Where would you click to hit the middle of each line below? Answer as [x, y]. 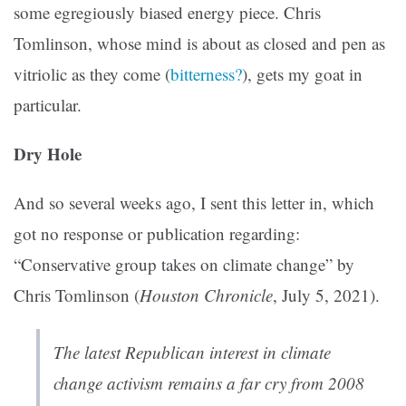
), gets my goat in [302, 74]
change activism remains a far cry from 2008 [209, 383]
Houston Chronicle [206, 295]
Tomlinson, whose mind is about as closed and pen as [199, 43]
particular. [48, 105]
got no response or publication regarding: [157, 234]
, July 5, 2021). [326, 295]
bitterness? [206, 74]
